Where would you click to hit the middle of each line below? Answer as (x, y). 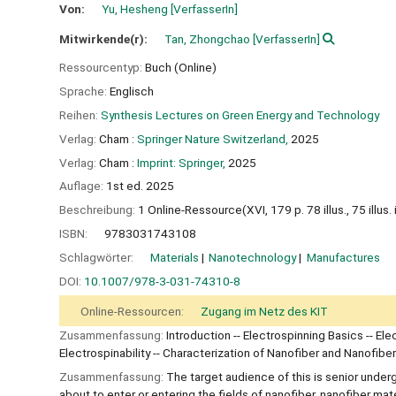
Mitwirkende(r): (105, 38)
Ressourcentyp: (102, 68)
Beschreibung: (99, 210)
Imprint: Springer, (181, 162)
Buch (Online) (181, 68)
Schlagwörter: (98, 257)
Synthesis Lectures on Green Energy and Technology (240, 114)
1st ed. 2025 (140, 186)
